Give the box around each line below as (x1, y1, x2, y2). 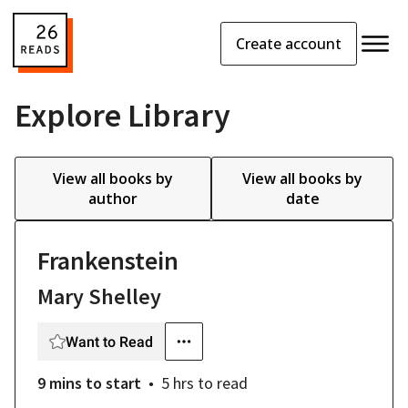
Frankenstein (37, 244, 178, 277)
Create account (236, 33, 342, 54)
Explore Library (15, 95, 230, 136)
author (88, 189, 138, 209)
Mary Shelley (37, 282, 161, 311)
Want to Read (66, 332, 153, 351)
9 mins (37, 372, 82, 393)
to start (86, 372, 141, 393)
